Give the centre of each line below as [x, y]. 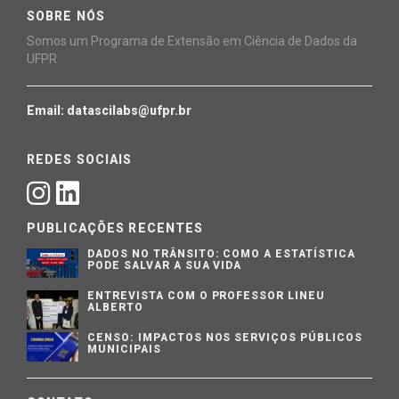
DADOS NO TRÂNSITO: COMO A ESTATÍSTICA [221, 254]
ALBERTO [115, 308]
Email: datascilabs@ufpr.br [109, 111]
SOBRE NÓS [66, 16]
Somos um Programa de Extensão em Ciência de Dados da [192, 41]
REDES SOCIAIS [80, 160]
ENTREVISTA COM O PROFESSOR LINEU [206, 296]
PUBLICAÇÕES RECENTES [115, 228]
